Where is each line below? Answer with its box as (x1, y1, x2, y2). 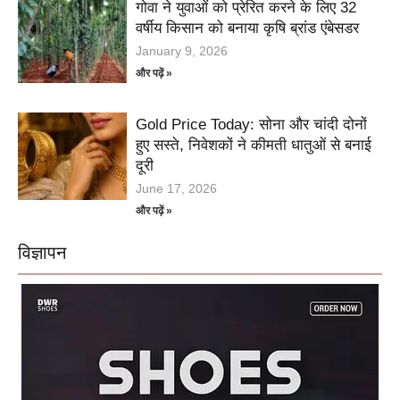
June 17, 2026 (136, 181, 218, 196)
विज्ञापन (18, 243, 66, 263)
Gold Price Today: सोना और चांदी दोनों (136, 116, 368, 134)
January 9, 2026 (136, 44, 229, 59)
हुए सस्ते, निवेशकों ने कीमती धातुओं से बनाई (136, 137, 372, 154)
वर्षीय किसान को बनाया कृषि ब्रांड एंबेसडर (136, 20, 360, 37)
